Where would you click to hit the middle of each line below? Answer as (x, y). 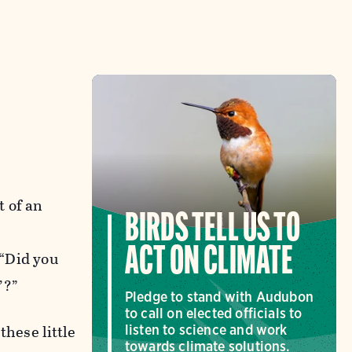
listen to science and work (206, 329)
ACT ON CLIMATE (209, 263)
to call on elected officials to (213, 313)
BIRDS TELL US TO (212, 230)
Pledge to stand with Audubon (219, 296)
